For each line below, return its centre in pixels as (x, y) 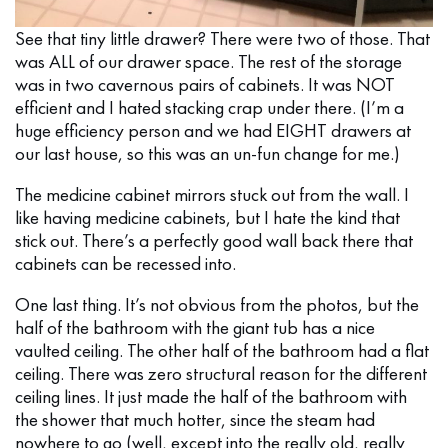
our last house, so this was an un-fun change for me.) (207, 153)
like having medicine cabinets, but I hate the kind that (207, 217)
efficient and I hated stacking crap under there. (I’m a (209, 107)
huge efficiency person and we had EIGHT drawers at (213, 130)
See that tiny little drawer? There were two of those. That (222, 38)
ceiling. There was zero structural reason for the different (221, 373)
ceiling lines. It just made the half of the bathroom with (211, 396)
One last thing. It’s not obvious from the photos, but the (217, 304)
